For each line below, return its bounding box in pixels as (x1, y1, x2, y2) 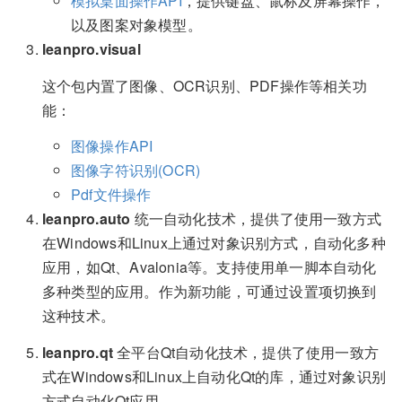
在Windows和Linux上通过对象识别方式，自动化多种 (42, 232, 386, 254)
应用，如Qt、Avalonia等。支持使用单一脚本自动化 (42, 257, 377, 278)
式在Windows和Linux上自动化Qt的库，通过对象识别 (42, 365, 386, 387)
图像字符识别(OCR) (71, 160, 201, 181)
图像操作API (71, 135, 153, 157)
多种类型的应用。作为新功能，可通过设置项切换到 (42, 281, 377, 302)
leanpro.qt (42, 341, 113, 363)
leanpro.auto (42, 208, 131, 230)
